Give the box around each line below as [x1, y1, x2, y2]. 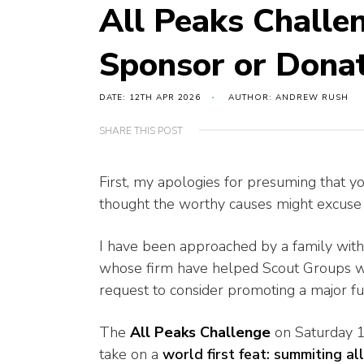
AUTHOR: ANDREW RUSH [228, 92, 349, 104]
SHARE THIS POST [99, 124, 183, 138]
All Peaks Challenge [130, 323, 271, 343]
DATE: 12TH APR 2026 [99, 92, 201, 104]
